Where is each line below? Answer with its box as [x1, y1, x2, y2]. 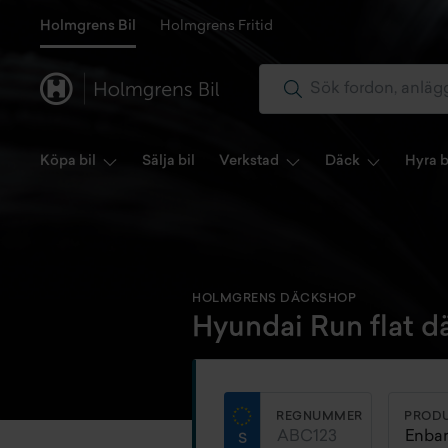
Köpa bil [40, 154, 96, 169]
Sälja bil [141, 154, 195, 169]
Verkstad [218, 154, 279, 169]
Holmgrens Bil [40, 19, 136, 34]
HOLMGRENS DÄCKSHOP [192, 293, 356, 305]
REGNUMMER [276, 411, 363, 423]
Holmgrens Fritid [160, 19, 273, 34]
